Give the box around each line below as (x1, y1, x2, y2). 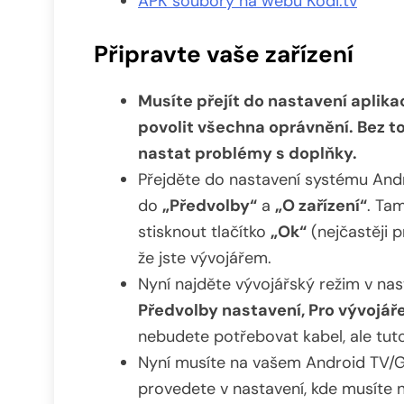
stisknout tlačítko (138, 221, 271, 243)
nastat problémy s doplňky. (138, 142, 357, 165)
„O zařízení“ (275, 195, 367, 217)
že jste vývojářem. (138, 247, 271, 270)
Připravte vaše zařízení (94, 38, 353, 69)
